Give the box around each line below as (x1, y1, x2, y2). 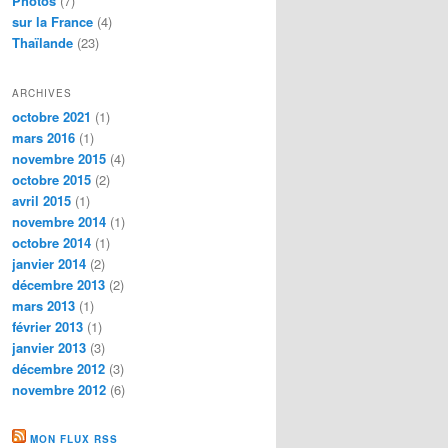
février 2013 (12, 316, 83, 336)
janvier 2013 (12, 337, 86, 357)
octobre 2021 (12, 106, 91, 126)
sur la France (12, 12, 93, 32)
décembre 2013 (12, 274, 105, 294)
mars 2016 (12, 127, 75, 147)
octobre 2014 (12, 232, 91, 252)
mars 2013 (12, 295, 75, 315)
